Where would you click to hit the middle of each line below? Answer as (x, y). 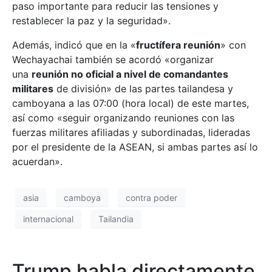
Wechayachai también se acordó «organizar (113, 59)
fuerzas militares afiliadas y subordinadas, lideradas (131, 132)
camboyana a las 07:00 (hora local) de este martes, (131, 103)
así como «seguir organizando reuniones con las (123, 118)
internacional (48, 219)
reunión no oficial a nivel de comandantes (130, 74)
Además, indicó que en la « (74, 45)
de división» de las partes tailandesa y (143, 89)
